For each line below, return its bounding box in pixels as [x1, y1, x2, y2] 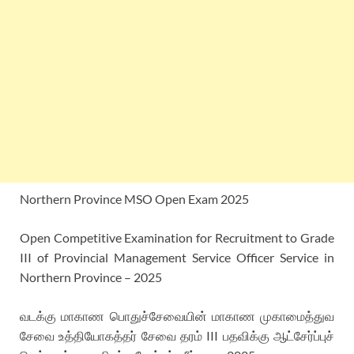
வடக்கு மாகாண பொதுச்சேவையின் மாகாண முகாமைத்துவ [20, 307, 334, 323]
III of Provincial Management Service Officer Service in [20, 249, 334, 265]
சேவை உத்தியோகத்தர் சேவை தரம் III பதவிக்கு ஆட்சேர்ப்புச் [20, 327, 334, 343]
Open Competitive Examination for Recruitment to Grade [20, 229, 334, 245]
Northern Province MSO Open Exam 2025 [20, 190, 249, 206]
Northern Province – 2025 [20, 269, 162, 284]
